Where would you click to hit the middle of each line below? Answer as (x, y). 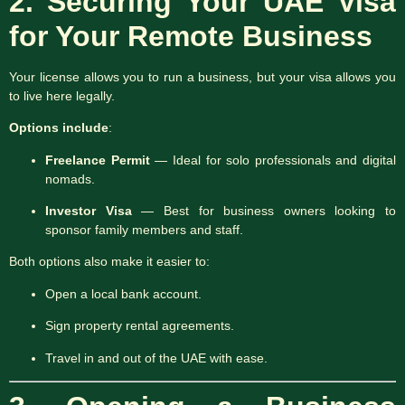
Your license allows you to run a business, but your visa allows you (202, 76)
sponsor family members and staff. (144, 230)
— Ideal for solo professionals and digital (273, 160)
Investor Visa (89, 211)
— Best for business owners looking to (264, 211)
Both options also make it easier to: (109, 262)
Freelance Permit (98, 160)
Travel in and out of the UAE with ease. (156, 358)
